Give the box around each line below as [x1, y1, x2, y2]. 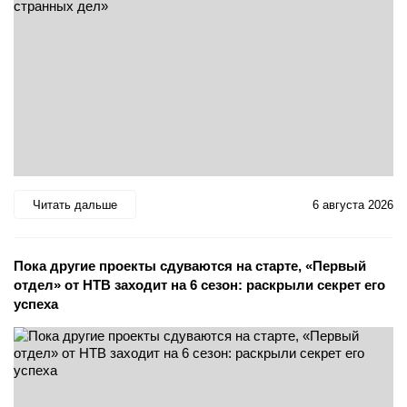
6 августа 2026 [313, 197, 393, 212]
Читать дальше [33, 197, 117, 212]
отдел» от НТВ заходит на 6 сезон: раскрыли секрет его [14, 277, 385, 293]
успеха [14, 296, 58, 313]
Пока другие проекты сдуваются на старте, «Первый [14, 258, 366, 274]
